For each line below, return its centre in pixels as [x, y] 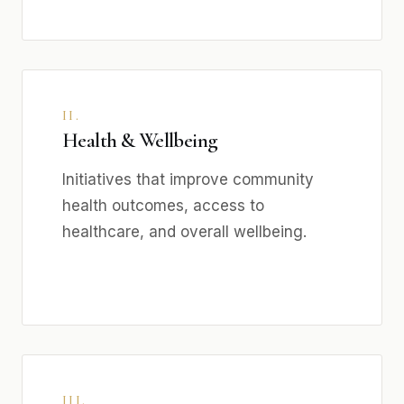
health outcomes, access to [163, 206]
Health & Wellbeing [140, 141]
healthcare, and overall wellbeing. [184, 232]
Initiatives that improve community [188, 179]
